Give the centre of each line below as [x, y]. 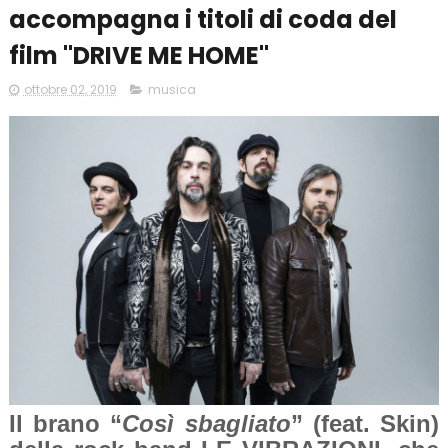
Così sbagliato [206, 424]
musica [171, 89]
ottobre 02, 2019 [70, 89]
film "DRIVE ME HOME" [138, 55]
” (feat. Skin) [365, 424]
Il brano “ [65, 424]
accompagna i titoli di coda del [202, 19]
